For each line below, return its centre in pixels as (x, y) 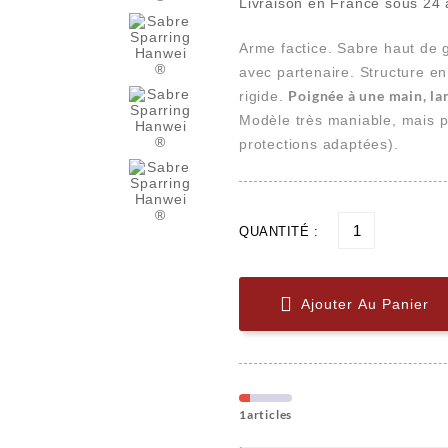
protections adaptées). (319, 144)
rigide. (264, 96)
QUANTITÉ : (278, 232)
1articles (266, 415)
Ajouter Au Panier (365, 304)
